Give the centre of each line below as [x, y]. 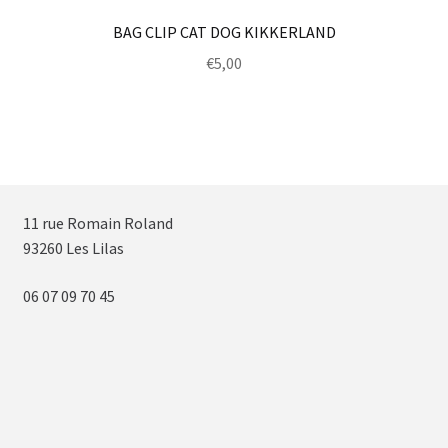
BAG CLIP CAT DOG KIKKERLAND [224, 31]
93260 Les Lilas [73, 248]
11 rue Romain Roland [97, 223]
